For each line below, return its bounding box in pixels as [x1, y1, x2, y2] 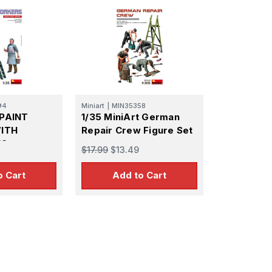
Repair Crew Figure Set [81, 124, 193, 136]
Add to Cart [112, 169, 166, 182]
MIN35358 [112, 101, 146, 110]
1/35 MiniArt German [81, 110, 180, 123]
